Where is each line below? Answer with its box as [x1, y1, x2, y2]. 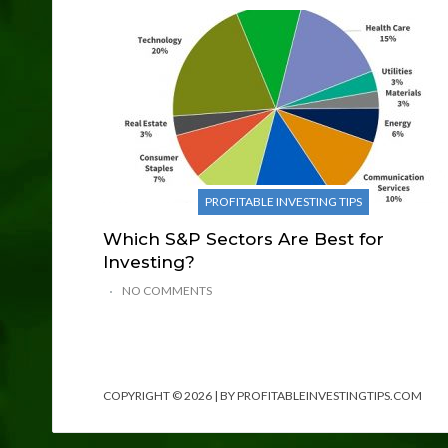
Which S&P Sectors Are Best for [103, 228, 384, 249]
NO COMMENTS [122, 282, 212, 298]
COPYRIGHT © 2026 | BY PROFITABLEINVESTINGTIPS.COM [103, 387, 422, 403]
